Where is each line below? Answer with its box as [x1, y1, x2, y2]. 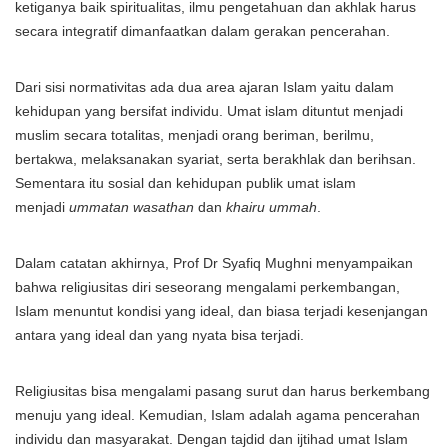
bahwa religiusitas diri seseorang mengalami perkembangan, [15, 279, 400, 295]
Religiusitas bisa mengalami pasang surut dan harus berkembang [15, 383, 430, 399]
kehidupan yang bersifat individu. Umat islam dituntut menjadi [15, 103, 403, 119]
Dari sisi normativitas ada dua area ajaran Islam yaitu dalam [15, 79, 394, 95]
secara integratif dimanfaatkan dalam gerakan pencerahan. [15, 23, 390, 39]
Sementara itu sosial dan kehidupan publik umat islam [15, 175, 356, 191]
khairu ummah [226, 199, 317, 215]
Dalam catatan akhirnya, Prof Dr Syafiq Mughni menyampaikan [15, 255, 413, 271]
